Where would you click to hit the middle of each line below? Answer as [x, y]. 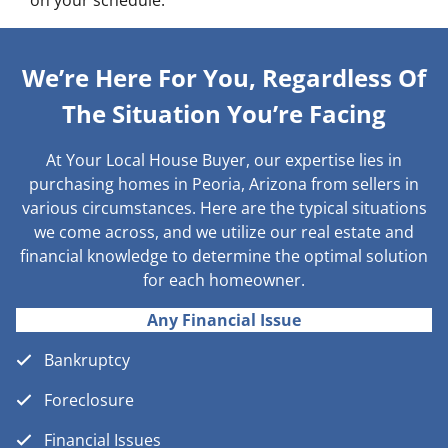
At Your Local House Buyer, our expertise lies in [224, 160]
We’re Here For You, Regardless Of [224, 78]
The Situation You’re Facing [224, 114]
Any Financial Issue [224, 320]
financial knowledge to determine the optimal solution [224, 256]
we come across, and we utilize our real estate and [224, 232]
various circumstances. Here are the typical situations [224, 208]
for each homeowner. [224, 280]
